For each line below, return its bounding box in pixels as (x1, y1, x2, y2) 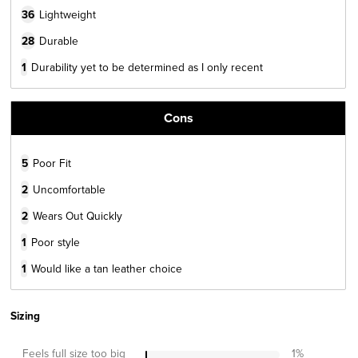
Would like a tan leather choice (31, 261, 182, 276)
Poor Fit (33, 155, 71, 171)
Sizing (10, 308, 40, 324)
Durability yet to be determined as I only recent (31, 59, 263, 75)
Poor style (31, 234, 80, 250)
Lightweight (39, 6, 96, 22)
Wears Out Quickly (33, 208, 122, 224)
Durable (39, 33, 78, 49)
